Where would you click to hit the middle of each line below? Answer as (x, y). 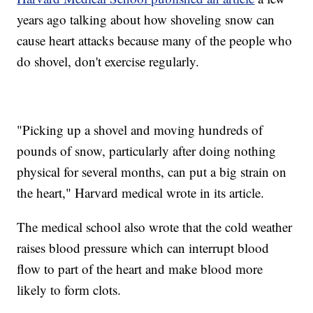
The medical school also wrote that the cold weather (155, 227)
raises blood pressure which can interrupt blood (143, 248)
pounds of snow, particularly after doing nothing (147, 151)
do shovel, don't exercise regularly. (108, 61)
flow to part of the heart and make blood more (140, 269)
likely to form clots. (69, 290)
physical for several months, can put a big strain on (152, 172)
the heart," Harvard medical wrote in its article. (141, 193)
